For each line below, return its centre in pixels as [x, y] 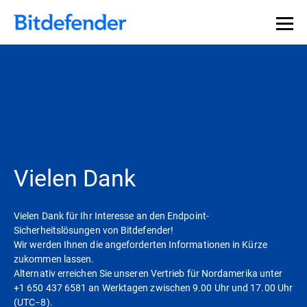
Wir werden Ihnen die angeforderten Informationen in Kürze [140, 244]
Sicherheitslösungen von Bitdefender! [94, 230]
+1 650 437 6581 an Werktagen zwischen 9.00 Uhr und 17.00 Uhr [153, 287]
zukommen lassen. [55, 258]
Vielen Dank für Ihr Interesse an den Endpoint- [111, 215]
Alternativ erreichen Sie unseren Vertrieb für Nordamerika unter [148, 273]
